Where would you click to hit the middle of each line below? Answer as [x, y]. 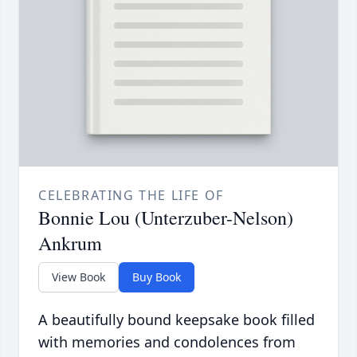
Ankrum [70, 243]
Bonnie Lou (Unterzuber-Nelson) [166, 218]
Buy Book [157, 277]
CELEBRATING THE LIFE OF [131, 196]
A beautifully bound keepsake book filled [177, 320]
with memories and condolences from [167, 342]
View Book [78, 277]
